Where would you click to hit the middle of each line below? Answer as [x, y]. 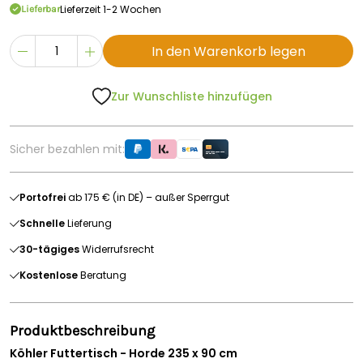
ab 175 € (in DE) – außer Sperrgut [147, 197]
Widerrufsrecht [117, 249]
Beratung [102, 275]
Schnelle [42, 223]
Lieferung [88, 223]
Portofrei [43, 197]
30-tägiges [49, 249]
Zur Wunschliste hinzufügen [191, 96]
